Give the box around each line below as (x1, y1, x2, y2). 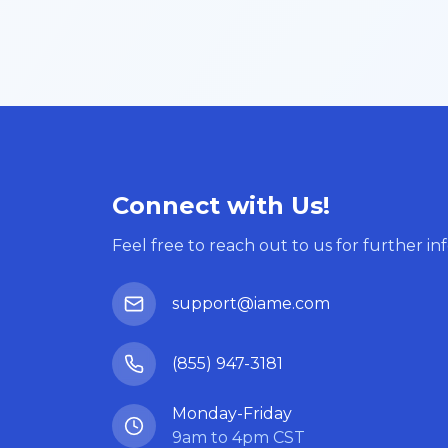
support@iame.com (172, 293, 330, 313)
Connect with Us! (112, 190, 330, 220)
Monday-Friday (172, 403, 292, 423)
